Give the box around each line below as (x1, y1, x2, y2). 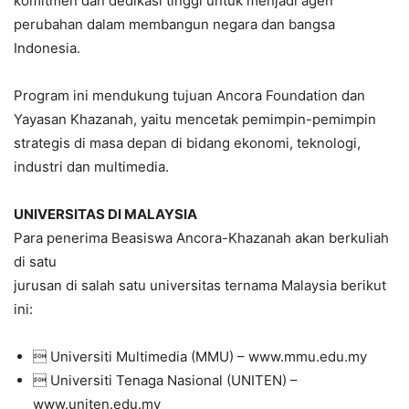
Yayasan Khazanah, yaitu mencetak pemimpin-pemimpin (14, 110, 376, 128)
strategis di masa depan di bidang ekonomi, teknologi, (14, 133, 361, 152)
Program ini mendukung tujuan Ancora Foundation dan (14, 86, 365, 104)
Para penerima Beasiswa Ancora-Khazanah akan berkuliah (14, 228, 389, 246)
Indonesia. (14, 38, 80, 57)
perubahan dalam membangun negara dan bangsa (14, 15, 335, 33)
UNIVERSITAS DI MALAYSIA (14, 204, 197, 223)
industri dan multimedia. (14, 157, 169, 175)
